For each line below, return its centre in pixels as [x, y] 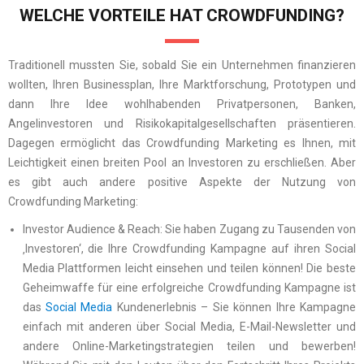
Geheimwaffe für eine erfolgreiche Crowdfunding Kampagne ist [189, 287]
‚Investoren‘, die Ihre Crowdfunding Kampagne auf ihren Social [189, 248]
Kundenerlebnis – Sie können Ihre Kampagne [234, 307]
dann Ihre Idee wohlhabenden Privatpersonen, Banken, [182, 104]
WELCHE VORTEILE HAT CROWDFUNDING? [182, 15]
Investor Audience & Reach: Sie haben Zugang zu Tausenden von [189, 229]
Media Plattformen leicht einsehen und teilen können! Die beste [189, 268]
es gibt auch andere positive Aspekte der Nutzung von [182, 182]
